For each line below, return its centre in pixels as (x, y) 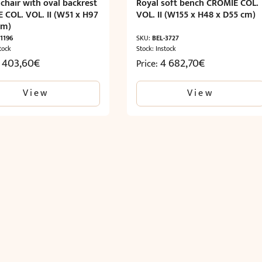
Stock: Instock (156, 48)
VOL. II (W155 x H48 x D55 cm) (196, 15)
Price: (148, 64)
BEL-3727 (165, 38)
